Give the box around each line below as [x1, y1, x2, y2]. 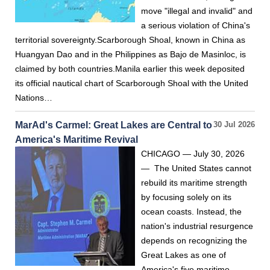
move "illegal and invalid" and [141, 6, 253, 16]
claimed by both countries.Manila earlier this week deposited [15, 64, 245, 74]
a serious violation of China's [141, 20, 250, 30]
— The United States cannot [141, 163, 251, 173]
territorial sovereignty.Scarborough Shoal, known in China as [15, 35, 245, 45]
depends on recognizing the [141, 236, 247, 245]
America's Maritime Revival [15, 134, 138, 145]
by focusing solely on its [141, 192, 231, 202]
